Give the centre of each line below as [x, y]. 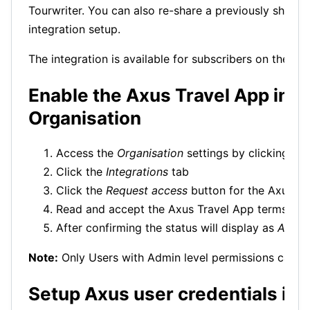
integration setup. [74, 29]
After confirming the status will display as [167, 228]
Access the [86, 153]
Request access [147, 191]
